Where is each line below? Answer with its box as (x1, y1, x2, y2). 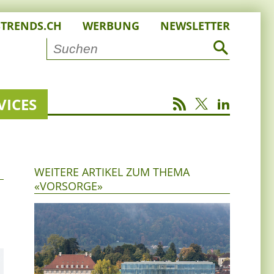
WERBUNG (83, 18, 139, 33)
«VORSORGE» (34, 179, 103, 194)
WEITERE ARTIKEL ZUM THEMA (34, 165, 190, 180)
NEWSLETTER (160, 18, 230, 33)
